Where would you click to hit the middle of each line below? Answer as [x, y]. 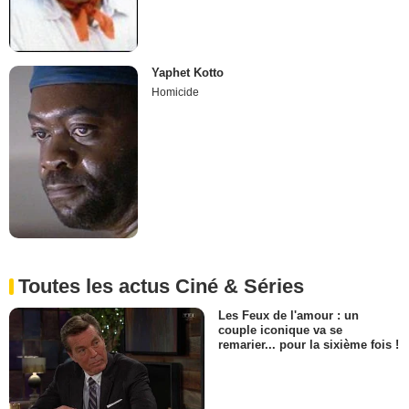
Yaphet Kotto [188, 73]
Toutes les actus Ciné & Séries [161, 286]
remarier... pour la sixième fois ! [309, 344]
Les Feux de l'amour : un [288, 315]
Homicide [176, 93]
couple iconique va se [280, 330]
